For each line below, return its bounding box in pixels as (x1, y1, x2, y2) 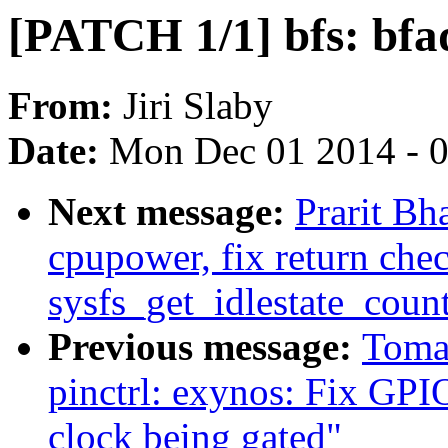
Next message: (48, 190, 295, 234)
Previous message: (48, 325, 362, 369)
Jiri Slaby (123, 84, 273, 128)
